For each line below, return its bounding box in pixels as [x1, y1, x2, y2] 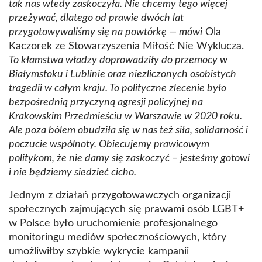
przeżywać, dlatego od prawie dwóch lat [9, 13, 184, 24]
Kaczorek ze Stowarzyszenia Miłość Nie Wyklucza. [9, 41, 244, 52]
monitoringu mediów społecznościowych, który [9, 232, 226, 243]
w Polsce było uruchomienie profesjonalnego [9, 218, 218, 229]
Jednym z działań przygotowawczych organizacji [9, 190, 231, 201]
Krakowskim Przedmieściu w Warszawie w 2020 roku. [9, 111, 242, 122]
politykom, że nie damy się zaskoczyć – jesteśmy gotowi [9, 153, 250, 164]
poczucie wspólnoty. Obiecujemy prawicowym [9, 139, 209, 150]
